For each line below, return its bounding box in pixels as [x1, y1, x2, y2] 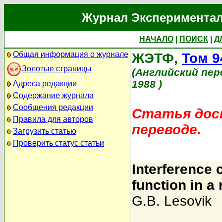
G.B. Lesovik [132, 193, 212, 209]
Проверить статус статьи [13, 139, 104, 147]
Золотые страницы [22, 64, 92, 73]
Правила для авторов [13, 115, 93, 123]
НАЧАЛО [139, 35, 173, 43]
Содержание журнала [13, 91, 94, 100]
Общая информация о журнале [13, 50, 128, 58]
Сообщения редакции [13, 103, 93, 111]
